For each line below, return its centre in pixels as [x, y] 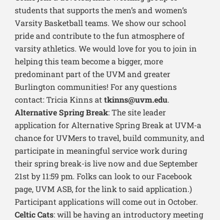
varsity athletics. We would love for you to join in [106, 49]
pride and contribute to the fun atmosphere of [100, 36]
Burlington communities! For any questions [96, 87]
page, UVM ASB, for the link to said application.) [103, 189]
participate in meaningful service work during [101, 151]
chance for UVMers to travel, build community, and [110, 138]
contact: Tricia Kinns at [59, 100]
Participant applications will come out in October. [106, 202]
